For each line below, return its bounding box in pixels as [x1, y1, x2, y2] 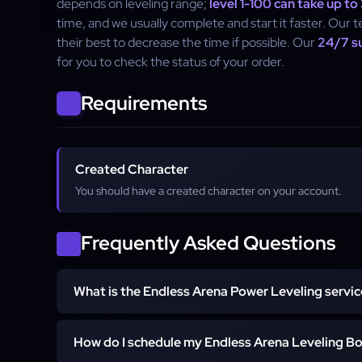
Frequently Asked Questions [81, 230, 335, 255]
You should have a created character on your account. [75, 183, 342, 198]
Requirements [81, 90, 207, 116]
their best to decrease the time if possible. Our [57, 34, 318, 51]
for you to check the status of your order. [57, 53, 284, 70]
